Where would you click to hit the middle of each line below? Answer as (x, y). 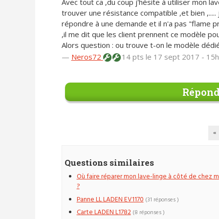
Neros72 (87, 57)
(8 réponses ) (148, 213)
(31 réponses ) (162, 200)
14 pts (132, 57)
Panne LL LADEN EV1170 (110, 199)
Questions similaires (109, 163)
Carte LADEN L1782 (104, 213)
